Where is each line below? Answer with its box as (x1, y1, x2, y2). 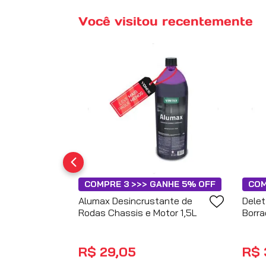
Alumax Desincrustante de (78, 194, 193, 207)
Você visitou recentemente (78, 13, 253, 29)
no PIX (141, 248, 165, 259)
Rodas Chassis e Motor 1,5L (78, 206, 197, 218)
